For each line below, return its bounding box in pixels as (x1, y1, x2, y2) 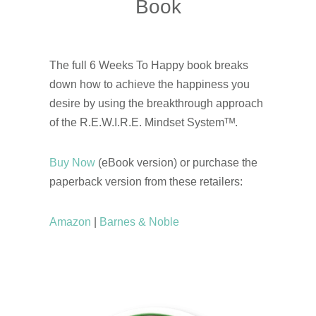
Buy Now (49, 156, 95, 169)
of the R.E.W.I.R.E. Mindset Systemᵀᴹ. (49, 116, 238, 128)
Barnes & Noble (99, 215, 179, 228)
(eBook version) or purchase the (95, 156, 257, 169)
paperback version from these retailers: (49, 175, 243, 188)
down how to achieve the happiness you (49, 78, 250, 90)
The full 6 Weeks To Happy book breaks (49, 59, 248, 71)
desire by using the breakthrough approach (49, 97, 263, 109)
